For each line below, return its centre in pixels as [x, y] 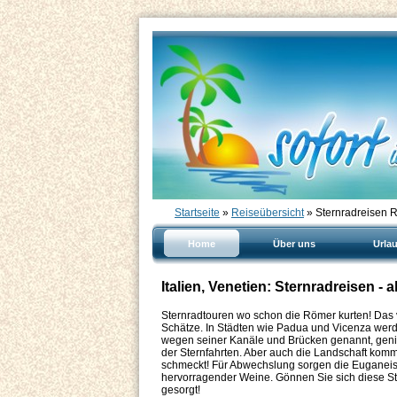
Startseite [197, 213]
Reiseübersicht [268, 213]
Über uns [294, 244]
